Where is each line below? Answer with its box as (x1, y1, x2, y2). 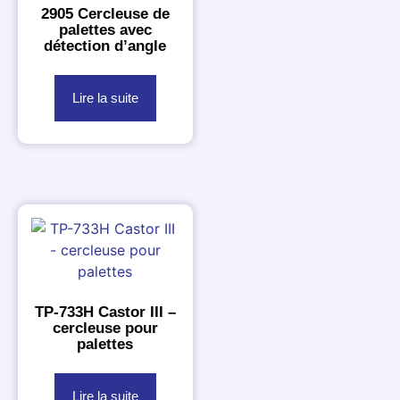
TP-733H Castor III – (34, 303, 176, 321)
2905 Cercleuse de (40, 4, 170, 22)
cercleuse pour (52, 319, 158, 337)
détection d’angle (44, 37, 167, 54)
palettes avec (58, 21, 152, 38)
